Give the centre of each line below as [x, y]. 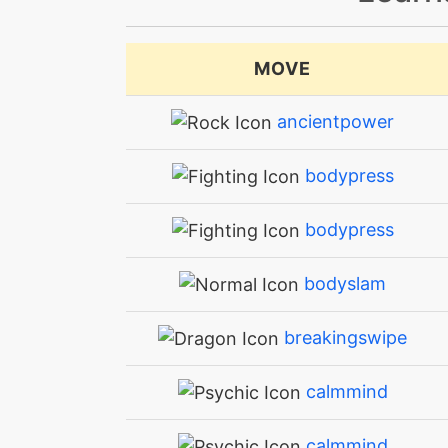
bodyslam [345, 283]
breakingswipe [345, 337]
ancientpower [335, 121]
